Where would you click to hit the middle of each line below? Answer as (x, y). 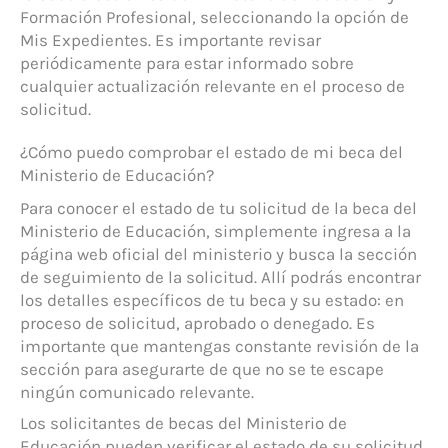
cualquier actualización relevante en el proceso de (212, 85)
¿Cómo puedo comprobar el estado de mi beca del (211, 151)
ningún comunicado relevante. (137, 391)
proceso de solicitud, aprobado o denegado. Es (197, 322)
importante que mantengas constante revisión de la (219, 345)
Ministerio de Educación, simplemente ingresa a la (215, 230)
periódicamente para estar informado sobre (187, 62)
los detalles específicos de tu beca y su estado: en (212, 299)
